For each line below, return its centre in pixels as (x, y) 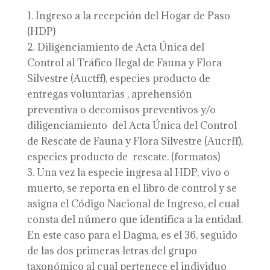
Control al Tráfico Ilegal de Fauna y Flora (124, 63)
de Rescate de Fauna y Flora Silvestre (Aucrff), (135, 141)
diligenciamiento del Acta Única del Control (132, 125)
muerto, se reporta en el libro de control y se (132, 188)
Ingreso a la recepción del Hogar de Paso (133, 16)
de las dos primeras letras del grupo (112, 251)
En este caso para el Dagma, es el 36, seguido (132, 235)
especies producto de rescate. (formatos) (123, 157)
